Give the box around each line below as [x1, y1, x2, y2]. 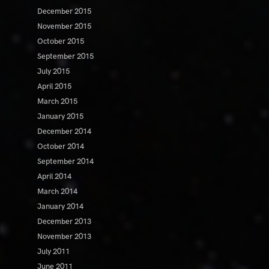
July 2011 [37, 247, 70, 257]
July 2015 [37, 67, 70, 77]
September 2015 [37, 52, 94, 62]
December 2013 [37, 217, 92, 227]
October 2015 [37, 37, 85, 47]
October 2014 [37, 142, 85, 152]
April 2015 [37, 82, 72, 92]
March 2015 [37, 97, 78, 107]
